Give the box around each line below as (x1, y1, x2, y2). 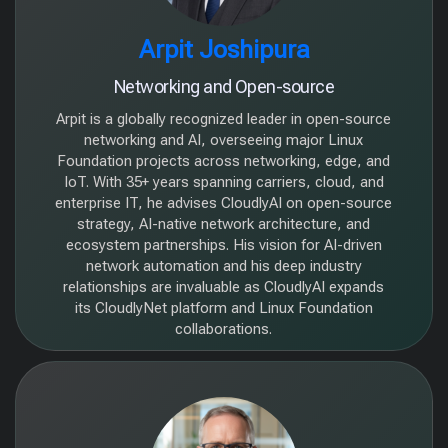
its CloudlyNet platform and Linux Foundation (74, 299, 373, 317)
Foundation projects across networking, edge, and (57, 152, 391, 170)
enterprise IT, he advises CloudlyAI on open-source (55, 194, 393, 212)
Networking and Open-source (114, 76, 334, 97)
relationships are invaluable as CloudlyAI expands (63, 278, 385, 296)
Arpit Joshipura (138, 35, 310, 64)
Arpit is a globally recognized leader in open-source (56, 110, 392, 128)
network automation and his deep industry (85, 257, 362, 275)
